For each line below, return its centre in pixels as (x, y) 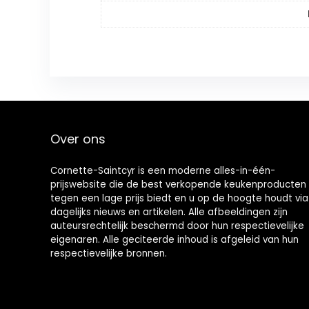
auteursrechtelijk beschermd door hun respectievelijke (177, 226)
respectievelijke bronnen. (108, 254)
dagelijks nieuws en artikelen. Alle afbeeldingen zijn (169, 212)
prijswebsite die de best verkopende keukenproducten (178, 185)
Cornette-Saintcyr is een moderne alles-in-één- (162, 171)
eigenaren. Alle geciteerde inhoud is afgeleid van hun (174, 240)
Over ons (78, 139)
